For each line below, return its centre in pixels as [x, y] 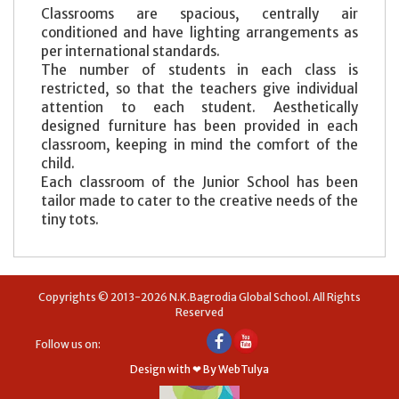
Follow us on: [68, 344]
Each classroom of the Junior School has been [199, 182]
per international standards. [132, 51]
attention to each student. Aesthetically [199, 107]
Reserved [199, 312]
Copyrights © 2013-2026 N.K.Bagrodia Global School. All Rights [199, 297]
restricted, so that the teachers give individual [199, 88]
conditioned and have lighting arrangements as [199, 32]
